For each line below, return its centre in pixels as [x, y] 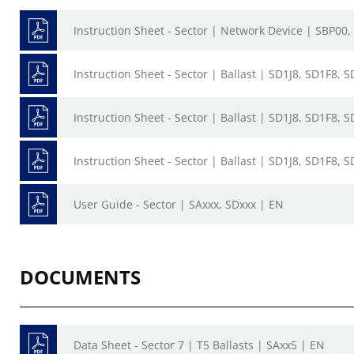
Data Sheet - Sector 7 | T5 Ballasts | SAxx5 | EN [199, 345]
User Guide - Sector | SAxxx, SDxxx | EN [179, 204]
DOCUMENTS [80, 277]
